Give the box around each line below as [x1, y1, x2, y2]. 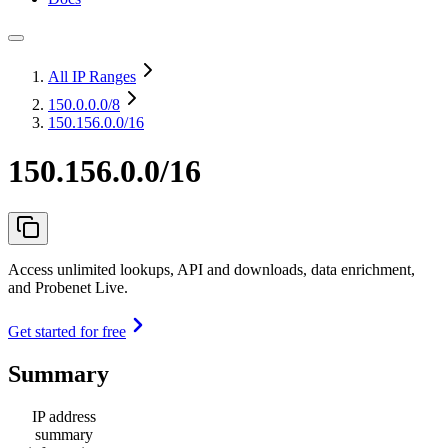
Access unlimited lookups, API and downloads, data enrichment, [8, 260, 415, 278]
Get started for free [8, 322, 126, 340]
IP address [32, 407, 96, 425]
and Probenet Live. [8, 278, 128, 296]
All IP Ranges [48, 68, 136, 85]
